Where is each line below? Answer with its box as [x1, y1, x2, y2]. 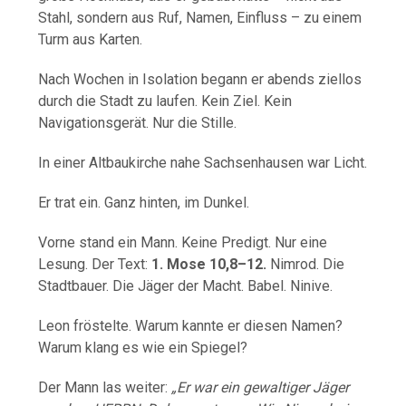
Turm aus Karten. [38, 31, 143, 49]
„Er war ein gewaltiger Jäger [171, 379, 350, 397]
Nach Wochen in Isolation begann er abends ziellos [38, 71, 362, 89]
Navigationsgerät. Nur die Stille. [38, 114, 237, 132]
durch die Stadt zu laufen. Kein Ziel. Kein [38, 92, 293, 111]
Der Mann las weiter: [38, 379, 172, 397]
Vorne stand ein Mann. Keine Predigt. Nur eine [38, 234, 328, 252]
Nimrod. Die [266, 256, 345, 274]
